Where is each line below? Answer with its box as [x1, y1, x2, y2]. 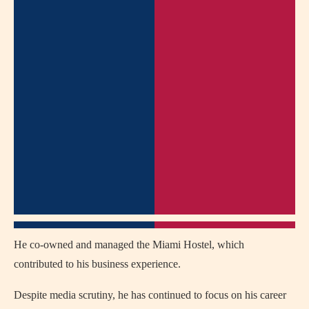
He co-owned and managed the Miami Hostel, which [14, 238, 244, 250]
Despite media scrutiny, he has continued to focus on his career [14, 288, 286, 301]
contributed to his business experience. [14, 257, 181, 270]
